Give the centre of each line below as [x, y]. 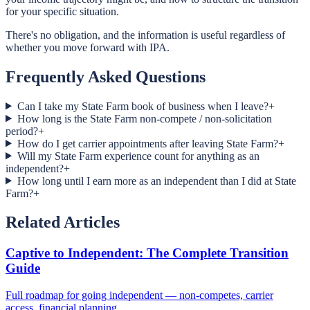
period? [22, 131]
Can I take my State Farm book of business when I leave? [143, 106]
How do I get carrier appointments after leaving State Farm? [147, 143]
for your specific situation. [62, 11]
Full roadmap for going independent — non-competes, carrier [139, 295]
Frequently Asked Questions [106, 76]
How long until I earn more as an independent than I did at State [156, 181]
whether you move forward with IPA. [88, 47]
